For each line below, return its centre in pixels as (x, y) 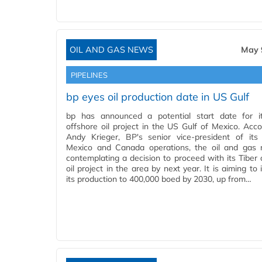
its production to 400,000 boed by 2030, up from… (159, 179)
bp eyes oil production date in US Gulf (158, 97)
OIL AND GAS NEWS (111, 50)
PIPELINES (89, 75)
